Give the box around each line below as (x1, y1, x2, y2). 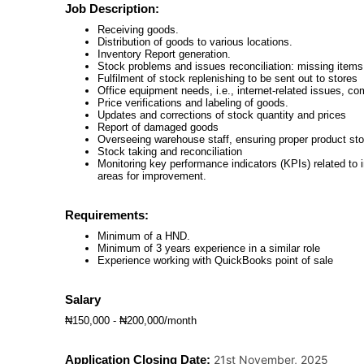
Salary (65, 292, 101, 306)
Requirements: (65, 208, 149, 222)
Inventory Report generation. (97, 48, 231, 60)
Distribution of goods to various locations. (97, 36, 292, 48)
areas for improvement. (97, 170, 206, 182)
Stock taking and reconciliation (97, 145, 242, 158)
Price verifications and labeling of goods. (97, 97, 288, 109)
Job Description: (65, 2, 159, 15)
